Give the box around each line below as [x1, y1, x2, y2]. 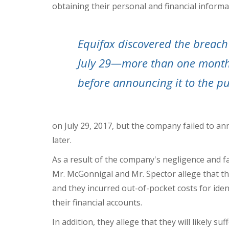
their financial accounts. [52, 197, 142, 209]
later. [52, 134, 72, 146]
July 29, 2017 [64, 120, 112, 132]
